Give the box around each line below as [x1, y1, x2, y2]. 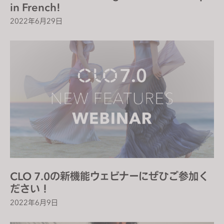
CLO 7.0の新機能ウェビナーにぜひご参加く [10, 169, 208, 183]
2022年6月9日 [10, 197, 58, 207]
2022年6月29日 [10, 16, 62, 25]
